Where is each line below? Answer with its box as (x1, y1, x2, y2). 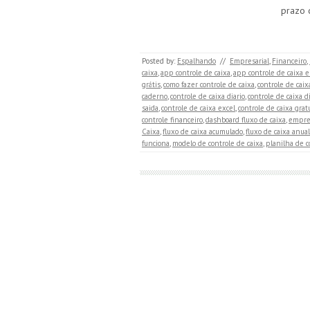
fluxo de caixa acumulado (163, 127, 243, 136)
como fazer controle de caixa (163, 80, 255, 89)
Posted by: (142, 56, 177, 66)
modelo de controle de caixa (172, 138, 263, 148)
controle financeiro (142, 115, 203, 125)
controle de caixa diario (170, 91, 245, 101)
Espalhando (177, 56, 216, 66)
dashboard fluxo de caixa (206, 115, 286, 125)
